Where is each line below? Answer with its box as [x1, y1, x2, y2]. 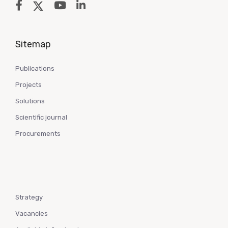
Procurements [15, 129, 61, 137]
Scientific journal [15, 113, 67, 121]
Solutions [15, 97, 45, 105]
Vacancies [15, 209, 48, 217]
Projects [15, 80, 42, 89]
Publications [15, 64, 54, 72]
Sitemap [15, 38, 51, 50]
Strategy [15, 193, 43, 201]
